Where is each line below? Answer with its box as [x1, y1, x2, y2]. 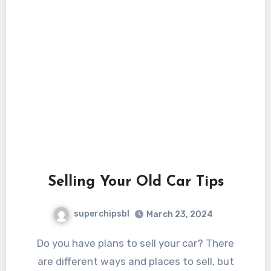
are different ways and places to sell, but [37, 255, 234, 267]
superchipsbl [74, 209, 129, 220]
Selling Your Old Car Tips [47, 175, 224, 190]
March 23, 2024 [146, 209, 213, 220]
